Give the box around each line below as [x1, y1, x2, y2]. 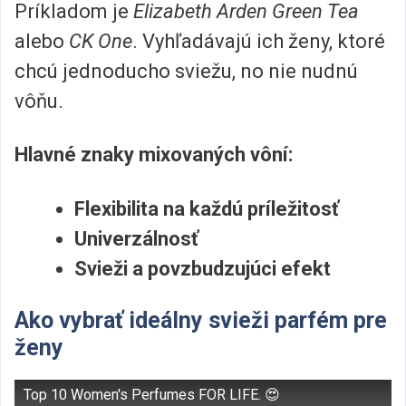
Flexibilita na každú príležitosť [74, 197, 339, 220]
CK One [69, 30, 132, 53]
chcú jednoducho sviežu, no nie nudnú [14, 60, 358, 83]
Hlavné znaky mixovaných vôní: [14, 143, 293, 167]
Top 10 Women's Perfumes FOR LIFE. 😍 [24, 386, 280, 404]
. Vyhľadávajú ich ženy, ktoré [132, 30, 385, 53]
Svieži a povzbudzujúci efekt [74, 256, 331, 280]
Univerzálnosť [74, 227, 198, 250]
